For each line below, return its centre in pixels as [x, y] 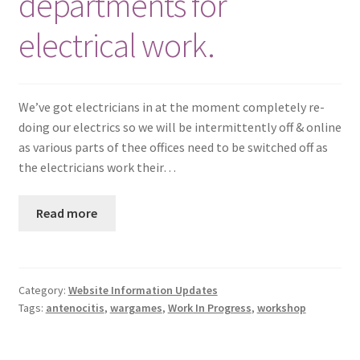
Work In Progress [209, 308]
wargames [136, 308]
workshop [281, 308]
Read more [67, 213]
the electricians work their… [97, 167]
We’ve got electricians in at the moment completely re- [171, 106]
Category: [43, 290]
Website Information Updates [143, 290]
